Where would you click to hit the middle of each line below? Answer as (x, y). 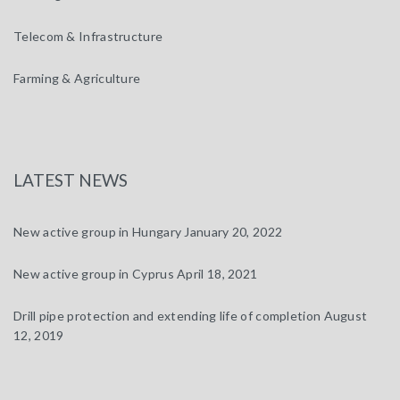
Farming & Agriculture (77, 78)
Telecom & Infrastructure (88, 36)
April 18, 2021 (217, 274)
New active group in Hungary (98, 232)
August (346, 316)
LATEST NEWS (71, 180)
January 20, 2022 (233, 232)
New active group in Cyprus (94, 274)
